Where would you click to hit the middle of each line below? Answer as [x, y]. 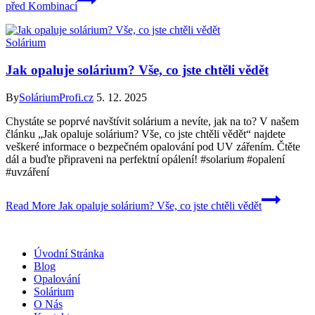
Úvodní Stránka [69, 253]
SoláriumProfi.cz [56, 97]
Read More [31, 205]
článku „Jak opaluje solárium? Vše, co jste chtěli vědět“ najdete [146, 134]
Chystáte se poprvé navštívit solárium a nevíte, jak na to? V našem [152, 121]
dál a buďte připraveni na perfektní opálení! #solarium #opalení [145, 159]
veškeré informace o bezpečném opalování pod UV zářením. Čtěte [153, 146]
